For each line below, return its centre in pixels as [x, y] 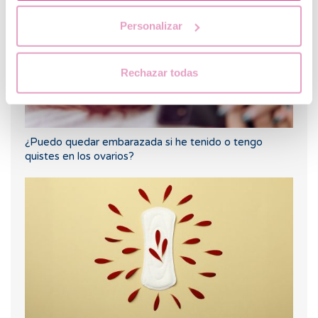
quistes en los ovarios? [79, 157]
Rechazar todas [159, 72]
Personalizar [151, 26]
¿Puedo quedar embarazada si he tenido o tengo [144, 142]
